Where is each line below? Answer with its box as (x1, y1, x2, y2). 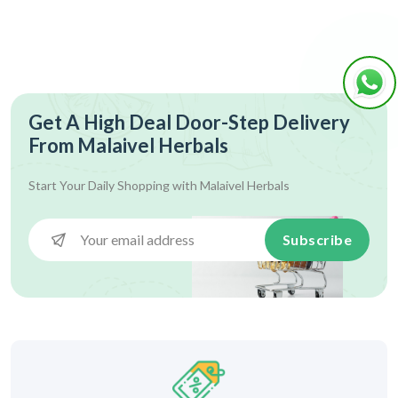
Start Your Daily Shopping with (28, 178, 200, 193)
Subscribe (282, 231, 352, 248)
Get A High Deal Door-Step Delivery (28, 110, 350, 134)
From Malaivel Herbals (28, 133, 228, 157)
